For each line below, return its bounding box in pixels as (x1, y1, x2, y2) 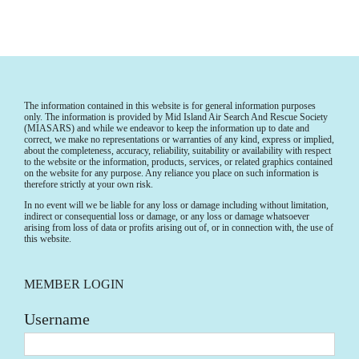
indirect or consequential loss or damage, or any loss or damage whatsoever (24, 210, 309, 222)
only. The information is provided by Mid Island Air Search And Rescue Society (24, 111, 328, 123)
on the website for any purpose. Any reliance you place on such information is (24, 167, 319, 179)
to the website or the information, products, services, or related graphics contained (24, 155, 333, 167)
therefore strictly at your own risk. (24, 178, 153, 190)
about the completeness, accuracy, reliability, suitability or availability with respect (24, 144, 331, 156)
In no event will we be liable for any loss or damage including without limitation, (24, 199, 329, 211)
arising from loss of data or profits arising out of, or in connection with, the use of (24, 221, 333, 233)
